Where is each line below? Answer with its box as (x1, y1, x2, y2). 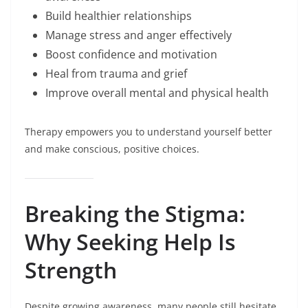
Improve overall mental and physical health (45, 85, 269, 101)
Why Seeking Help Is (25, 227, 236, 257)
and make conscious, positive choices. (25, 142, 199, 156)
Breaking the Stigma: (25, 199, 245, 229)
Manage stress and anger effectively (45, 27, 232, 43)
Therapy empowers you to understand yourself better (25, 125, 272, 139)
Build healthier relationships (45, 8, 192, 24)
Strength (25, 255, 117, 285)
